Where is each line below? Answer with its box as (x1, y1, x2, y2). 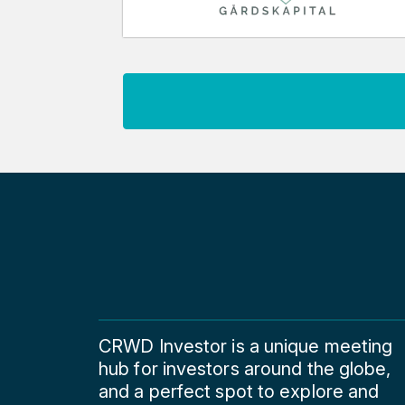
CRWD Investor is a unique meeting (99, 334, 393, 357)
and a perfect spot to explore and (99, 380, 380, 402)
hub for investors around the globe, (99, 357, 391, 380)
